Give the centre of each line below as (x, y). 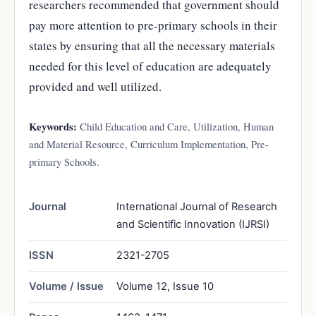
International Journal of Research (197, 206)
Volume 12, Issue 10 (165, 286)
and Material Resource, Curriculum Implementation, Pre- (149, 144)
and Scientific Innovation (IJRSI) (193, 224)
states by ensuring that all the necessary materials (152, 45)
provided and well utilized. (95, 86)
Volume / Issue (66, 286)
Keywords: (53, 126)
